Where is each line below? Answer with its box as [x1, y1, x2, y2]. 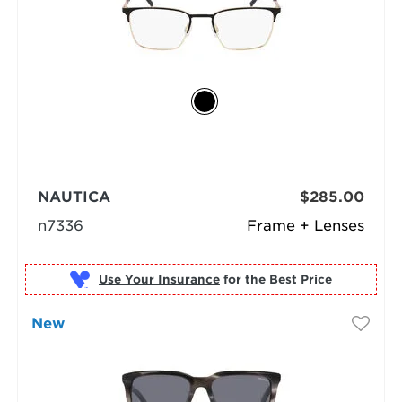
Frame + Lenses [247, 216, 365, 234]
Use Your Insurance [98, 273, 220, 287]
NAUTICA [37, 188, 110, 205]
